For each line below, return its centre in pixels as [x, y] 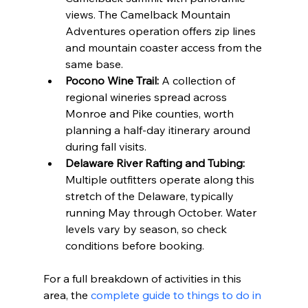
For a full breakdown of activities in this [143, 278]
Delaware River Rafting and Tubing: [155, 163]
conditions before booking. [134, 245]
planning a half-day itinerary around [159, 130]
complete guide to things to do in [177, 295]
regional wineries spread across [147, 97]
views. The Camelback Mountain [149, 14]
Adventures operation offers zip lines [162, 31]
